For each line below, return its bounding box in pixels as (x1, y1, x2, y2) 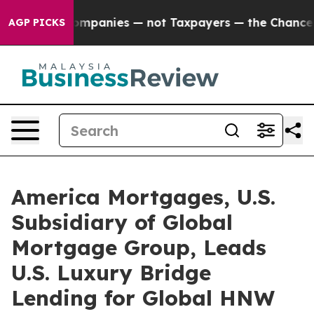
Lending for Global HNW (11, 285, 275, 311)
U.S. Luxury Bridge (11, 259, 211, 286)
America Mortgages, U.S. (11, 184, 275, 210)
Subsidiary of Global (11, 209, 233, 235)
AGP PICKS (8, 16, 65, 29)
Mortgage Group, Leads (11, 234, 266, 261)
